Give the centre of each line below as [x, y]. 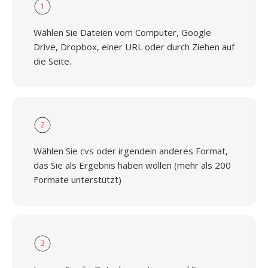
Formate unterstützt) [77, 179]
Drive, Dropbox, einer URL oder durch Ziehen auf [134, 47]
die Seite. [52, 61]
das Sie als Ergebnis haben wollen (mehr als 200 [132, 165]
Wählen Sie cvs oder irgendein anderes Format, [131, 151]
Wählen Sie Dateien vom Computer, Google [122, 32]
